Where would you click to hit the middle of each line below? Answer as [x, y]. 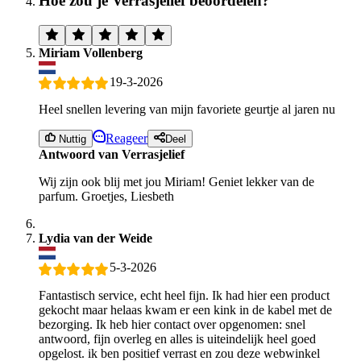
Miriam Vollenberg [91, 52]
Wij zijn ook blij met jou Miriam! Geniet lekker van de [176, 182]
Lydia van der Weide [95, 239]
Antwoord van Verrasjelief [112, 155]
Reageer [127, 139]
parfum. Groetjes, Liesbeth [106, 197]
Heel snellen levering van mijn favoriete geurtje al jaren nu [187, 110]
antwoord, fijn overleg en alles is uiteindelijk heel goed [177, 338]
